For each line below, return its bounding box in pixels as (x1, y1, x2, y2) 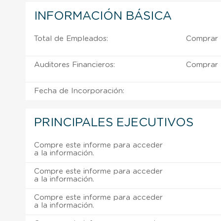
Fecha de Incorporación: (34, 87, 124, 95)
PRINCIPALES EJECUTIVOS (34, 116, 193, 129)
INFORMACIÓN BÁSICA (34, 10, 172, 22)
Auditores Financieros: (34, 61, 115, 69)
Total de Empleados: (34, 35, 108, 42)
